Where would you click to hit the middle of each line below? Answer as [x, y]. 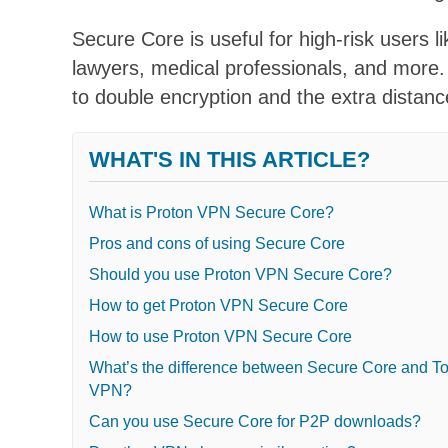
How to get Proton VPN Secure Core [218, 305]
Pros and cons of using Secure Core [217, 243]
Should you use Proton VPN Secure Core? [240, 274]
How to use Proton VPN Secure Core [220, 336]
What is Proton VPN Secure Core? [211, 212]
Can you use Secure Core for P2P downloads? [255, 421]
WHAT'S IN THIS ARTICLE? [229, 159]
